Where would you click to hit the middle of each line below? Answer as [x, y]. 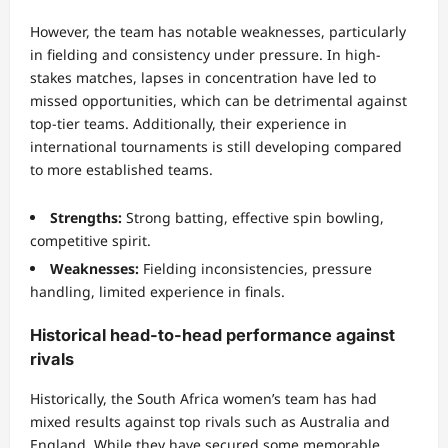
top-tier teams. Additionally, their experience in [188, 124]
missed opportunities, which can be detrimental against [218, 101]
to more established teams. [121, 170]
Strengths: [86, 218]
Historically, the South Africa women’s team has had [203, 399]
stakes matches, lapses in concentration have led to [203, 78]
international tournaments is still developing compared [216, 147]
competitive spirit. [90, 241]
